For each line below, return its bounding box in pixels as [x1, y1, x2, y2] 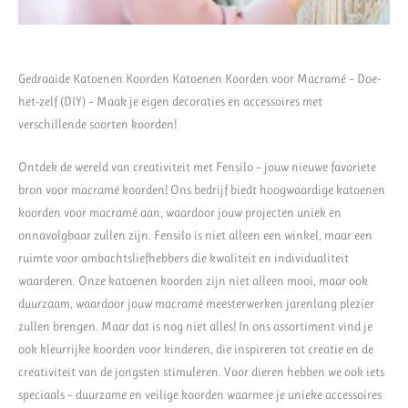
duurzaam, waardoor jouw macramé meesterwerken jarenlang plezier [18, 295, 374, 311]
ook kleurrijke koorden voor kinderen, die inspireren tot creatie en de [18, 341, 373, 356]
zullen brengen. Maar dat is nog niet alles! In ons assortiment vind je [18, 318, 372, 333]
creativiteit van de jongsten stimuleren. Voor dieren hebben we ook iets [18, 363, 384, 379]
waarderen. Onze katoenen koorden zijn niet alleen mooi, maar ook [18, 272, 368, 288]
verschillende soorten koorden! [18, 116, 177, 131]
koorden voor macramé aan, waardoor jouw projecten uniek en [18, 204, 342, 219]
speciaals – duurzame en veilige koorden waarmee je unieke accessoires [18, 386, 382, 402]
